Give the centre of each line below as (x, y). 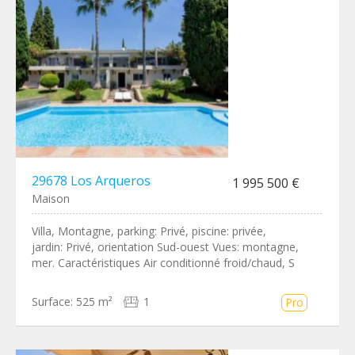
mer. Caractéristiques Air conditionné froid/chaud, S (163, 263)
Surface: (52, 302)
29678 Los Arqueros (91, 181)
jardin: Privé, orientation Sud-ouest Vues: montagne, (165, 247)
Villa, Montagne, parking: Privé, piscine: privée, (149, 231)
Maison (51, 198)
